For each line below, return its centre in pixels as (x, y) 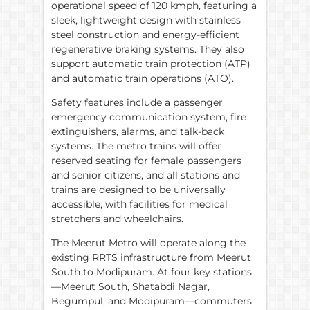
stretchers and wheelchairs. (117, 218)
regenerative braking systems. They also (148, 49)
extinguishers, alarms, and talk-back (138, 131)
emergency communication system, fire (149, 117)
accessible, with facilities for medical (139, 204)
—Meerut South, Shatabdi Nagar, (130, 287)
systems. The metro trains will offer (136, 146)
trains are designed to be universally (138, 189)
